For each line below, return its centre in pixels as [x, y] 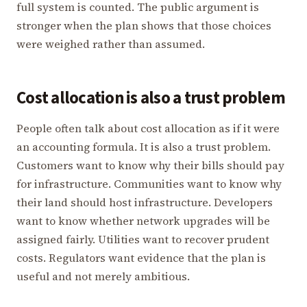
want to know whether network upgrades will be [143, 220]
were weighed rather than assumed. [111, 44]
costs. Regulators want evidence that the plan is [141, 257]
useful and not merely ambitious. [103, 276]
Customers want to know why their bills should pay [150, 165]
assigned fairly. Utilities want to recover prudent [143, 239]
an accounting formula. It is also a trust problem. [144, 146]
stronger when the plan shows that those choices [144, 26]
